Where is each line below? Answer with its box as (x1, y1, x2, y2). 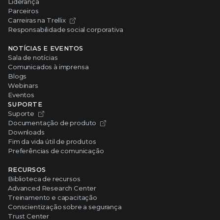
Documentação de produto (8, 118, 97, 127)
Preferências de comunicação (8, 146, 104, 155)
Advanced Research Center (8, 184, 97, 192)
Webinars (8, 81, 38, 89)
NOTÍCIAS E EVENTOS (8, 44, 83, 52)
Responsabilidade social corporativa (8, 25, 123, 33)
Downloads (8, 128, 45, 136)
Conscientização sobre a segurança (8, 202, 122, 211)
